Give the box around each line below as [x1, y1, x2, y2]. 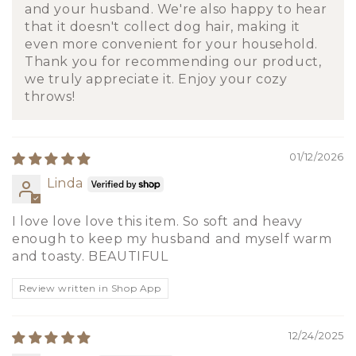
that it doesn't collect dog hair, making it [25, 19, 300, 35]
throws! [25, 89, 75, 105]
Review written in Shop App [19, 282, 161, 295]
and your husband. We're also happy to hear [25, 2, 327, 17]
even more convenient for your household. [25, 37, 319, 52]
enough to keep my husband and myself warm [12, 231, 332, 247]
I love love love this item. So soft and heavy [12, 214, 304, 230]
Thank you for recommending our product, [25, 54, 322, 70]
